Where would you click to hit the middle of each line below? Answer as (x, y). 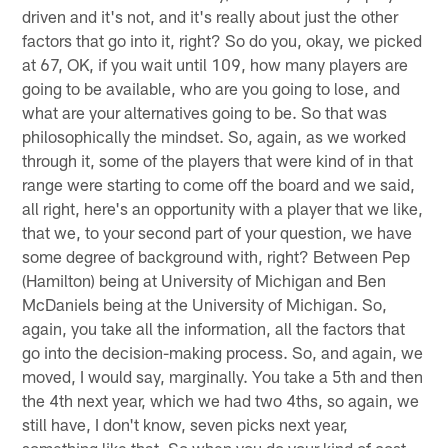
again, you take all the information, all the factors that (214, 328)
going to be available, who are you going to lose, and (211, 88)
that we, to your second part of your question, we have (217, 232)
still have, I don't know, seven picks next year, (185, 424)
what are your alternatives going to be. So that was (205, 112)
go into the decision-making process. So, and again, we (223, 352)
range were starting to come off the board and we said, (219, 184)
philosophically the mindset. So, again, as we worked (214, 136)
